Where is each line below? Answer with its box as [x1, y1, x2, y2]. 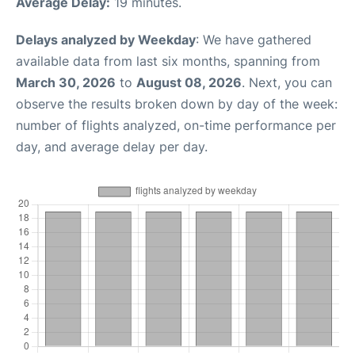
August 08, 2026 [136, 74, 242, 90]
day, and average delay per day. [16, 139, 208, 155]
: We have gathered [196, 32, 311, 48]
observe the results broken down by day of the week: [16, 96, 338, 112]
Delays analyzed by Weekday [16, 32, 196, 48]
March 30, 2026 [16, 74, 116, 90]
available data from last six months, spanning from [16, 53, 320, 69]
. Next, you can [242, 74, 332, 90]
